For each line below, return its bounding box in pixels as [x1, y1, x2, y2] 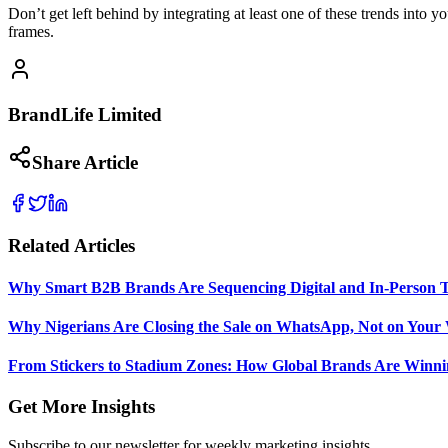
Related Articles [8, 235, 135, 257]
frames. [8, 23, 54, 41]
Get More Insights [8, 396, 155, 418]
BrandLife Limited [8, 104, 162, 126]
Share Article [32, 151, 138, 173]
